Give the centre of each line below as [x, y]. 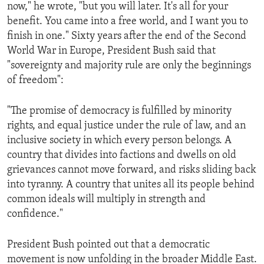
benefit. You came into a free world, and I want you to [128, 21]
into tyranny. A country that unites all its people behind [131, 184]
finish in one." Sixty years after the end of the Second [127, 36]
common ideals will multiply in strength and [106, 199]
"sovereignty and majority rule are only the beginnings [129, 65]
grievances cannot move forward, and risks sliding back [132, 170]
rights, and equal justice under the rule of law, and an [126, 126]
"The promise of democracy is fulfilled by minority [119, 111]
